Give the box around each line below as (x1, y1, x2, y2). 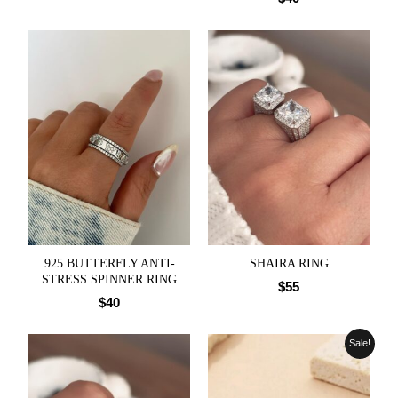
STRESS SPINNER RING (42, 272, 177, 286)
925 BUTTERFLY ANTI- (44, 256, 175, 270)
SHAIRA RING (249, 256, 329, 270)
